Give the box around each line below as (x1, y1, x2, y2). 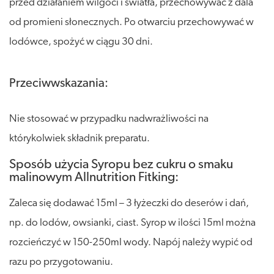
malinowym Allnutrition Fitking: (9, 171, 179, 184)
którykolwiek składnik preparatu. (9, 133, 150, 144)
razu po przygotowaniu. (9, 256, 113, 267)
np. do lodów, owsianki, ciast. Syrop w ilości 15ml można (9, 217, 256, 228)
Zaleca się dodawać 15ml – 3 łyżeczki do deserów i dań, (9, 198, 249, 209)
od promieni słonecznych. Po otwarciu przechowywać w (9, 17, 254, 28)
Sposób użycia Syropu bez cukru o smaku (9, 158, 233, 171)
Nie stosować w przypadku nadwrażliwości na (9, 113, 209, 124)
